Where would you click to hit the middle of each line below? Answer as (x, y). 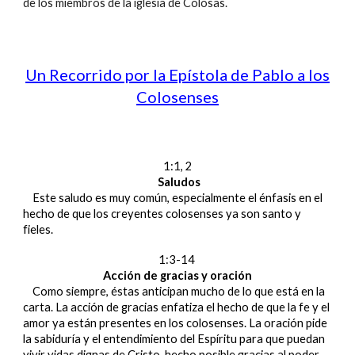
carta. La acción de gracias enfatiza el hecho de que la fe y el (177, 307)
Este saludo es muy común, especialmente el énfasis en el (178, 198)
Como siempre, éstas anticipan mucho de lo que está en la (174, 291)
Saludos (179, 182)
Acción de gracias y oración (177, 275)
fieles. (38, 229)
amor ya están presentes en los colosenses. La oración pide (176, 323)
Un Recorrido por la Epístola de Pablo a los (177, 74)
